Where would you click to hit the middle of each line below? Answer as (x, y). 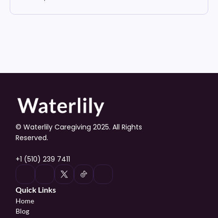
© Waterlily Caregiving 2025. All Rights (79, 127)
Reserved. (32, 138)
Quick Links (36, 190)
